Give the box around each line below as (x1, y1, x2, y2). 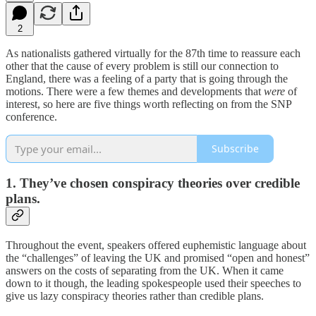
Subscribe (212, 142, 259, 156)
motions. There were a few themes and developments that (6, 85, 264, 97)
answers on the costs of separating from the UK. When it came (6, 264, 284, 276)
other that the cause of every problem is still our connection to (6, 59, 279, 72)
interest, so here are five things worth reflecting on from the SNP (6, 97, 291, 110)
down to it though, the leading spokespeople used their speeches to (6, 276, 301, 289)
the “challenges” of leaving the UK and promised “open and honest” (6, 251, 310, 264)
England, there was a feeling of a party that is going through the (6, 72, 288, 85)
